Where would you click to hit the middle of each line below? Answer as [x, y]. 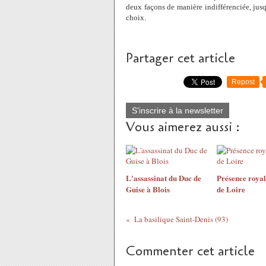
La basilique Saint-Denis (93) [181, 219]
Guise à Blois [148, 189]
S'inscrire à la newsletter [178, 110]
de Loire [231, 189]
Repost [243, 82]
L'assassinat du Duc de [164, 178]
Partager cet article [180, 58]
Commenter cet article [190, 251]
